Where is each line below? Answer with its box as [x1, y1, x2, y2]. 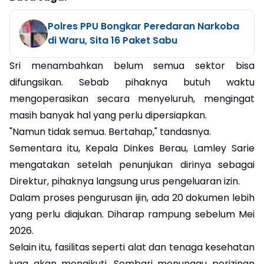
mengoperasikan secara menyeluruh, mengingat [9, 91, 255, 105]
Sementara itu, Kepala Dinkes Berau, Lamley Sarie [9, 141, 255, 155]
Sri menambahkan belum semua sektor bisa [9, 58, 255, 72]
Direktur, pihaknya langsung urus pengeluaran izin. [9, 174, 240, 188]
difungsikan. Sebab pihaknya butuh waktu [9, 75, 255, 89]
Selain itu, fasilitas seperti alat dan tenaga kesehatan [9, 240, 255, 254]
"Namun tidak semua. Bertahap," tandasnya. [9, 124, 211, 138]
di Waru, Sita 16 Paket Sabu [48, 33, 177, 47]
